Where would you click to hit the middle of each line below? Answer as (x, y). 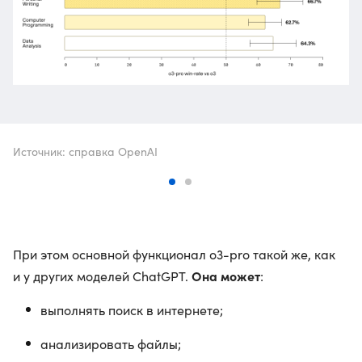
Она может (226, 276)
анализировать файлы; (111, 344)
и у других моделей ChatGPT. (102, 276)
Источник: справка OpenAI (85, 152)
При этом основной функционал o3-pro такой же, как (174, 254)
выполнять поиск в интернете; (132, 310)
